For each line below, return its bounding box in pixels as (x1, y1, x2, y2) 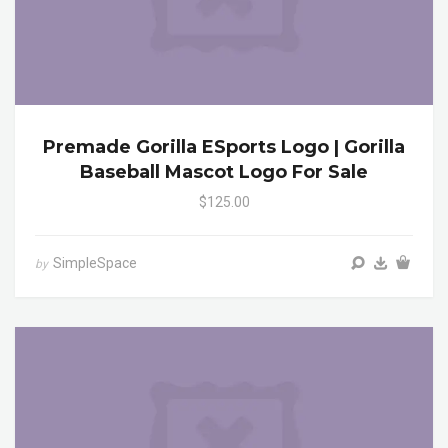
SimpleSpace (53, 254, 137, 271)
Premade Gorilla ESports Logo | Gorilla (43, 135, 405, 158)
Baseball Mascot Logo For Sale (80, 160, 368, 183)
